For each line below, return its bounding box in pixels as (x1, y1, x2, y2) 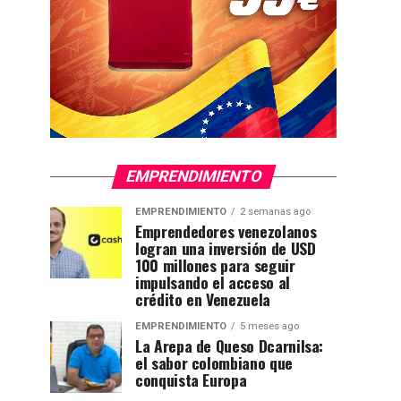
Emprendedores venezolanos (135, 219, 317, 243)
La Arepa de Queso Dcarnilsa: (135, 334, 324, 357)
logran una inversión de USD (135, 236, 316, 260)
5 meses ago (240, 320, 299, 332)
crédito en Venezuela (135, 287, 270, 311)
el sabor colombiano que (135, 351, 293, 374)
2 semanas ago (240, 206, 311, 218)
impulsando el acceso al (135, 270, 290, 294)
